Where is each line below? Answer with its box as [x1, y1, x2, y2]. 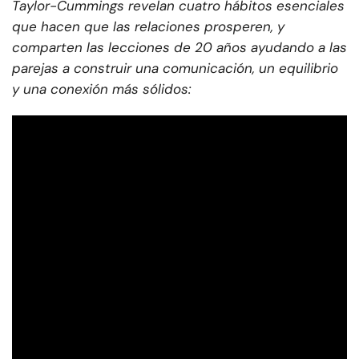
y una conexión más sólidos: [12, 79, 191, 98]
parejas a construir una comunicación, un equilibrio [12, 58, 338, 77]
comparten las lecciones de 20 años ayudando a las [12, 38, 347, 56]
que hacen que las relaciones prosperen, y [12, 17, 284, 35]
